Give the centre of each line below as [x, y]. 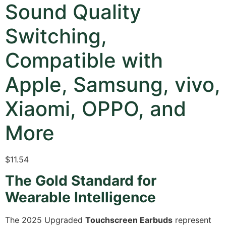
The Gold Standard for [81, 181]
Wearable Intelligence [80, 197]
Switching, [56, 36]
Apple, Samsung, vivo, [113, 84]
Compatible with [84, 60]
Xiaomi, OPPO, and [96, 108]
